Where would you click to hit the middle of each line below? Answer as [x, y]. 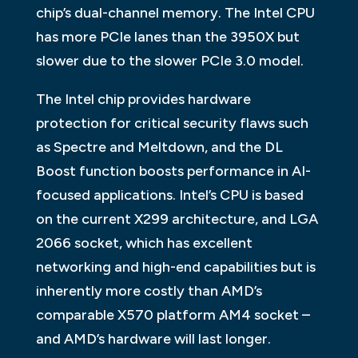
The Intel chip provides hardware [143, 99]
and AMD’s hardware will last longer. [153, 339]
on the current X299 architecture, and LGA [177, 219]
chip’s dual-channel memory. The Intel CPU [175, 13]
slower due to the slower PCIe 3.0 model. [169, 61]
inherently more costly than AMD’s [149, 291]
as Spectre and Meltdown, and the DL [159, 147]
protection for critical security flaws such [172, 123]
